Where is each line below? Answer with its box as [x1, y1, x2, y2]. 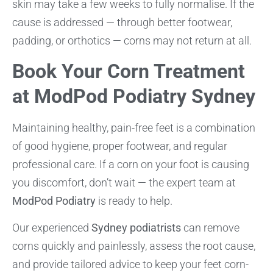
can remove [181, 221, 239, 235]
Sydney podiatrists [91, 221, 181, 235]
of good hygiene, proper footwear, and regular [12, 139, 227, 152]
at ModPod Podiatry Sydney [12, 84, 255, 108]
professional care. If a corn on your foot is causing [12, 157, 249, 171]
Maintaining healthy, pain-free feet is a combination [12, 121, 255, 134]
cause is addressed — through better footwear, [12, 16, 232, 29]
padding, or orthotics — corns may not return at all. [12, 34, 252, 48]
